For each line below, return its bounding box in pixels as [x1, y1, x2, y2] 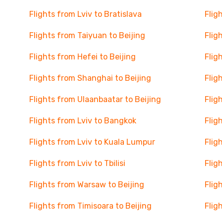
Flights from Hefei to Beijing [29, 52, 136, 61]
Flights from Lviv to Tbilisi [29, 159, 125, 168]
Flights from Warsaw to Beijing [29, 180, 144, 189]
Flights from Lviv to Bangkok [29, 116, 136, 125]
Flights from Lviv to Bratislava [29, 9, 142, 19]
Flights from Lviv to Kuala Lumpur [29, 137, 155, 147]
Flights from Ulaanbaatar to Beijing [29, 95, 161, 104]
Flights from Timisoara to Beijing [29, 201, 152, 211]
